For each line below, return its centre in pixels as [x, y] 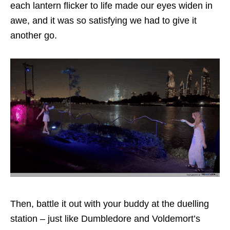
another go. [35, 36]
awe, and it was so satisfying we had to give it [103, 21]
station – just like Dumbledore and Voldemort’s [105, 218]
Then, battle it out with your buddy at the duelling [110, 204]
